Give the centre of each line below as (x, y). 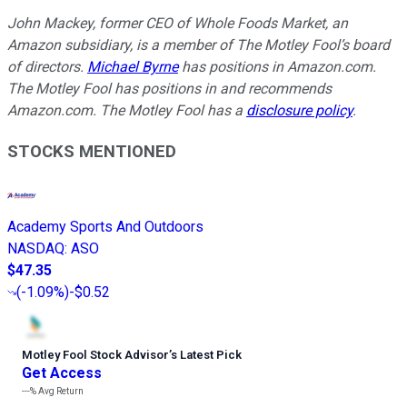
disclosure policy (299, 110)
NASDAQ (36, 249)
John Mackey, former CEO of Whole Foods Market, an (178, 23)
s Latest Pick (206, 355)
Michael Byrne (133, 66)
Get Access (62, 373)
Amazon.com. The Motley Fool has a (127, 110)
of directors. (47, 66)
